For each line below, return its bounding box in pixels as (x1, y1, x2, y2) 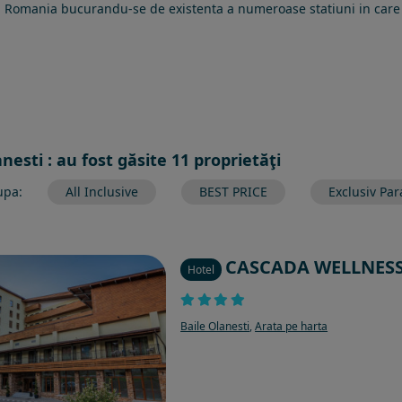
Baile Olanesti (180, 319, 250, 334)
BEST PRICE (199, 183, 267, 200)
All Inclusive (66, 183, 138, 200)
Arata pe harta (255, 319, 328, 334)
